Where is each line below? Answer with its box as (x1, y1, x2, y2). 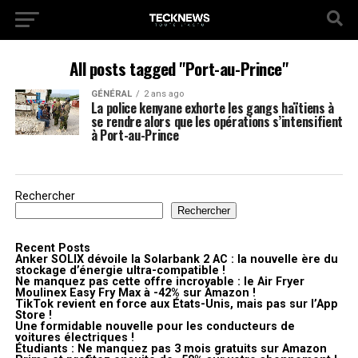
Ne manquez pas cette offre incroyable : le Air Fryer (14, 275, 304, 288)
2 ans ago (143, 89, 184, 99)
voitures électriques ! (14, 331, 134, 344)
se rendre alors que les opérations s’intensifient (90, 112, 343, 131)
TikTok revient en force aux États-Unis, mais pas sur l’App (14, 297, 338, 311)
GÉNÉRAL (90, 89, 132, 99)
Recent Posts (14, 241, 90, 255)
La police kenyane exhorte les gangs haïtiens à (90, 98, 334, 117)
